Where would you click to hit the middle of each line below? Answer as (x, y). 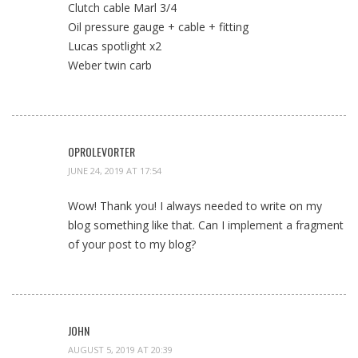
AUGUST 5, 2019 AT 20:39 (120, 349)
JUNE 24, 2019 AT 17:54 (115, 170)
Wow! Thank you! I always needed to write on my (195, 205)
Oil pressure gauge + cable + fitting (158, 27)
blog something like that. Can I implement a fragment (206, 225)
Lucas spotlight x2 (115, 46)
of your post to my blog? (132, 244)
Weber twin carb (110, 65)
